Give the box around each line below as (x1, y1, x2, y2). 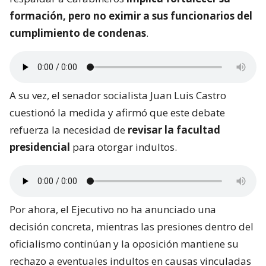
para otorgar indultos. (70, 140, 177, 154)
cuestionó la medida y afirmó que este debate (9, 106, 225, 120)
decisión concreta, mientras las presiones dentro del (9, 220, 254, 234)
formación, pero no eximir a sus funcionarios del (9, 9, 252, 23)
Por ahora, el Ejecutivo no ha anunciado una (9, 202, 216, 217)
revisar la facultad (128, 123, 220, 137)
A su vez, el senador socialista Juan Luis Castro (9, 88, 226, 103)
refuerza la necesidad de (9, 123, 128, 137)
